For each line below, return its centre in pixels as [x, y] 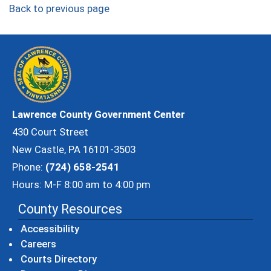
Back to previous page [59, 8]
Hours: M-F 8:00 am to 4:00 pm [81, 184]
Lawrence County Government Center [99, 114]
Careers [38, 244]
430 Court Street [50, 132]
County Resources [70, 209]
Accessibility [50, 229]
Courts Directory [59, 259]
